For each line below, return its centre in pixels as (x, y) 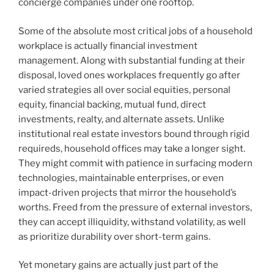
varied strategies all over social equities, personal (124, 90)
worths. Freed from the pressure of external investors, (135, 207)
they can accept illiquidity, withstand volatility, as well (132, 222)
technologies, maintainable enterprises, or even (121, 178)
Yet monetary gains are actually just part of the (118, 265)
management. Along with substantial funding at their (132, 60)
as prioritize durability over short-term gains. (114, 236)
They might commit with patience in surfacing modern (135, 163)
